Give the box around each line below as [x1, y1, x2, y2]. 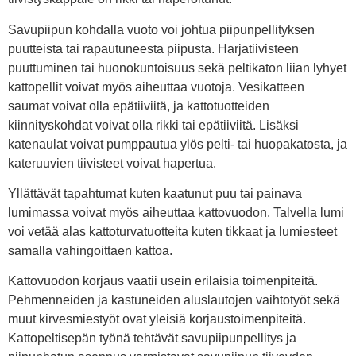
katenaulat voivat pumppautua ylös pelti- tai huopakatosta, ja [8, 137, 347, 151]
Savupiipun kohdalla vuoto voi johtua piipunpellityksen [8, 22, 315, 37]
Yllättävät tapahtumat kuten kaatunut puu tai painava [8, 187, 302, 201]
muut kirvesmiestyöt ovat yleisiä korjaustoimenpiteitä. [8, 312, 306, 327]
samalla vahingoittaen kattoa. [8, 244, 172, 258]
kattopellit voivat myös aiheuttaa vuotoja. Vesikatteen [8, 79, 304, 94]
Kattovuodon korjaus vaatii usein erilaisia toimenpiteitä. [8, 274, 318, 288]
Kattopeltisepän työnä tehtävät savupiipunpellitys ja [8, 331, 296, 346]
